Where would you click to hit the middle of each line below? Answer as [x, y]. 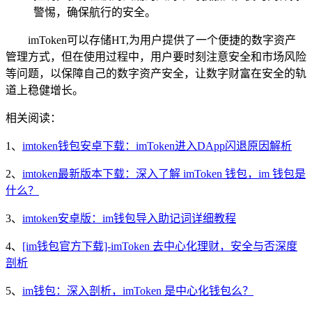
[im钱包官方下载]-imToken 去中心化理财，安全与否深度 [160, 247]
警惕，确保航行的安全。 [95, 13]
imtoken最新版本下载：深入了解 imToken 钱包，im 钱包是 [164, 174]
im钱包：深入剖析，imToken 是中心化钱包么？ [138, 291]
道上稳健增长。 [45, 91]
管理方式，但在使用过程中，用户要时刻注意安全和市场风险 [156, 57]
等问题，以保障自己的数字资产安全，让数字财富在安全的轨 [156, 74]
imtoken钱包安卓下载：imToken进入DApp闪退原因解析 [157, 146]
